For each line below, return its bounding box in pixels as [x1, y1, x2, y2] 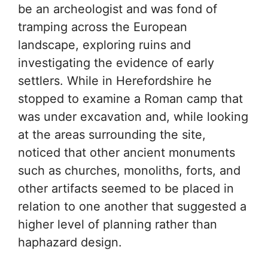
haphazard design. [18, 234, 122, 249]
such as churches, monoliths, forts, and [18, 163, 240, 178]
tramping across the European [18, 19, 187, 34]
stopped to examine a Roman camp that [18, 91, 243, 106]
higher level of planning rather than [18, 217, 217, 232]
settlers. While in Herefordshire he [18, 73, 212, 88]
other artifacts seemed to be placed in [18, 181, 234, 196]
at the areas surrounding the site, [18, 127, 206, 142]
